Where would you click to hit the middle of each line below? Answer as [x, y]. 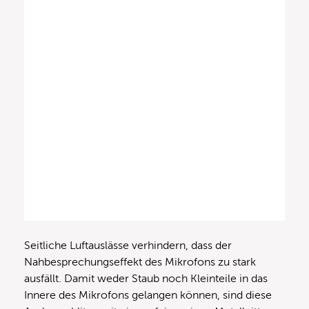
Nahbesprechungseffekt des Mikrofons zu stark [140, 262]
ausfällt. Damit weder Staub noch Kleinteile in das [146, 279]
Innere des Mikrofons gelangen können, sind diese [148, 296]
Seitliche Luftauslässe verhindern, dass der [128, 246]
